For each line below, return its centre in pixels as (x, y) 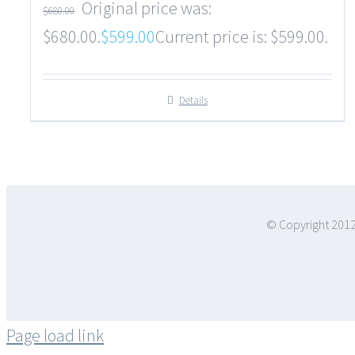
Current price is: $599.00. (242, 36)
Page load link (55, 335)
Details (193, 100)
